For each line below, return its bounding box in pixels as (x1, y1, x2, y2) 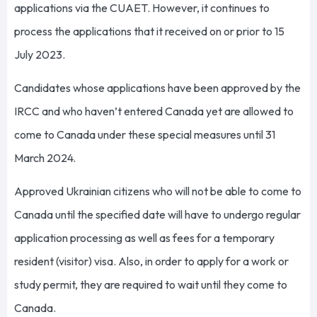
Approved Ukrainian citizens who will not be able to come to (14, 184, 301, 199)
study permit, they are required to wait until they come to (14, 277, 287, 292)
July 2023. (14, 47, 67, 62)
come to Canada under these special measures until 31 (14, 127, 275, 142)
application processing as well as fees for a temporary (14, 231, 275, 246)
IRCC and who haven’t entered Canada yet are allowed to (14, 104, 294, 119)
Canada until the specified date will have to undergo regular (14, 207, 301, 222)
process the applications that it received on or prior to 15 (14, 23, 284, 38)
